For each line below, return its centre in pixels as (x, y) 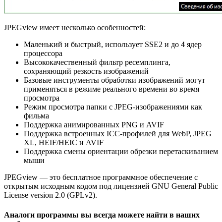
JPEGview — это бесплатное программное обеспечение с (101, 177)
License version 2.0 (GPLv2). (51, 195)
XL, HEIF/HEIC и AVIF (64, 143)
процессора (43, 54)
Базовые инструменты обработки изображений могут (114, 80)
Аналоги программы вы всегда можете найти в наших (102, 215)
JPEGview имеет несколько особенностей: (75, 28)
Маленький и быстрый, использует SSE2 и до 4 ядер (113, 45)
